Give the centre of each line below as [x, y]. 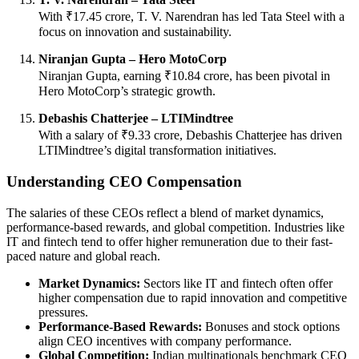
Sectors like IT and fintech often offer [236, 283]
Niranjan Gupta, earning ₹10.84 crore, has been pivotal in [184, 76]
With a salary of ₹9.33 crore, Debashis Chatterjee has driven [190, 135]
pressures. [63, 312]
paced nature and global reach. [83, 256]
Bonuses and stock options [271, 326]
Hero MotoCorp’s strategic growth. [127, 91]
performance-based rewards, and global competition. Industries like [175, 227]
